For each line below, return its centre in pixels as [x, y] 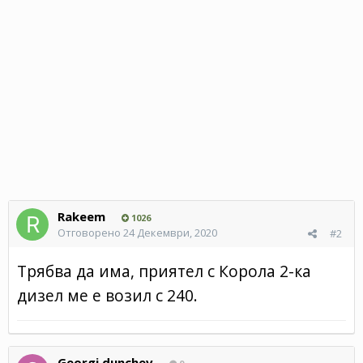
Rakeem [81, 216]
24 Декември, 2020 [170, 232]
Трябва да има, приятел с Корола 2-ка [164, 271]
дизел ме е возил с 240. [109, 295]
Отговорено [90, 232]
